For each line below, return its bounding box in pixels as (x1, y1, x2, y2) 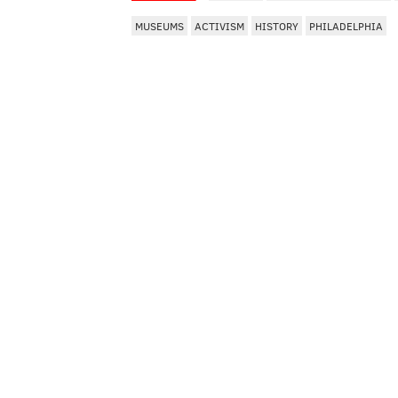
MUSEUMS (135, 19, 184, 34)
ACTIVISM (195, 19, 244, 34)
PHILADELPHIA (309, 19, 383, 34)
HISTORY (255, 19, 298, 34)
